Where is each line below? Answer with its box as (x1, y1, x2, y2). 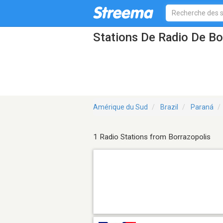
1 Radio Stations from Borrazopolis (93, 132, 211, 142)
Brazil (160, 103, 178, 111)
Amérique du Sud (93, 103, 148, 111)
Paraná (191, 103, 214, 111)
